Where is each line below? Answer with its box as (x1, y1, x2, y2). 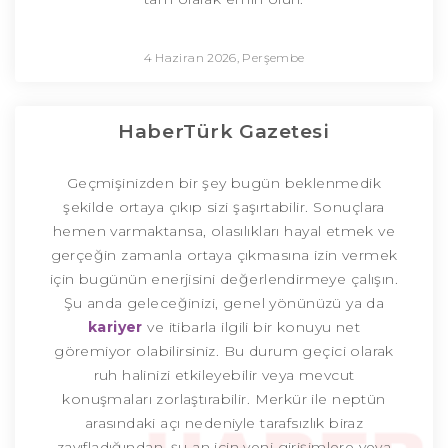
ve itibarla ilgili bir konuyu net (142, 318, 361, 337)
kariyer (87, 318, 143, 337)
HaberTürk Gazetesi (118, 120, 330, 144)
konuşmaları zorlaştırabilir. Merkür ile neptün (62, 390, 386, 409)
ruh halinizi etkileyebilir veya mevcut (93, 366, 355, 385)
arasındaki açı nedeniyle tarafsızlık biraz (84, 414, 364, 433)
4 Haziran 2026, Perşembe (143, 50, 305, 66)
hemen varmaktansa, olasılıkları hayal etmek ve (52, 222, 396, 241)
